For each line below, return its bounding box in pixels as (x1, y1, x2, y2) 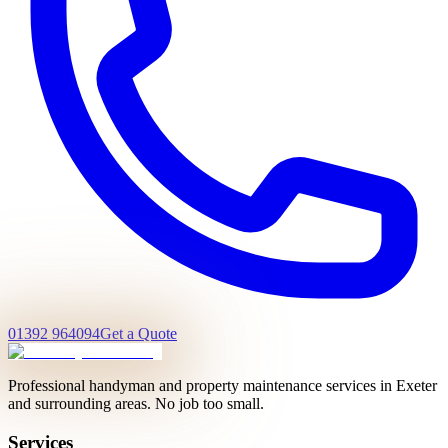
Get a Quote (100, 324, 177, 342)
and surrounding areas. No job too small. (8, 394, 264, 412)
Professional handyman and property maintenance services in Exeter (8, 376, 437, 394)
